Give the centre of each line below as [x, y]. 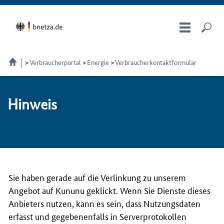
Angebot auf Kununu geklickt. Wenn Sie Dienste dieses [109, 190]
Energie [98, 62]
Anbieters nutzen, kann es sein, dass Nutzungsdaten [104, 203]
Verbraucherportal [55, 62]
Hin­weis [32, 104]
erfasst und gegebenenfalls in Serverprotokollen [97, 216]
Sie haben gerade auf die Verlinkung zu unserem [97, 177]
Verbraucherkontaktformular [155, 62]
